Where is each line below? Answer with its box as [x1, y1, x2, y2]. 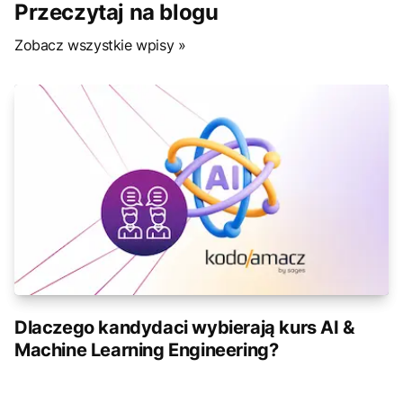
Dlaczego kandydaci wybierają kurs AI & [14, 317, 354, 338]
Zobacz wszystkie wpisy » [14, 36, 186, 54]
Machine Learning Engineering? [14, 339, 279, 361]
